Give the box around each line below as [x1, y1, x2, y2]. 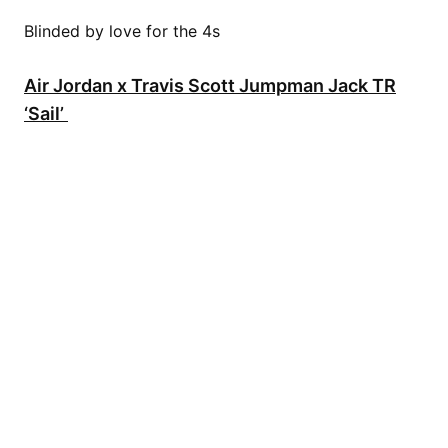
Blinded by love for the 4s [24, 20, 220, 41]
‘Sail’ [24, 102, 68, 124]
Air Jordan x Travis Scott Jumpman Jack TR [24, 74, 396, 96]
